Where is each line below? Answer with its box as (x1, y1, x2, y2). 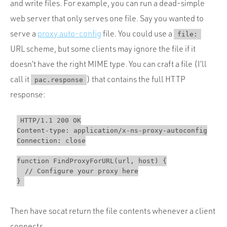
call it (10, 73, 31, 84)
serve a (10, 28, 37, 39)
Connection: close (16, 137, 86, 145)
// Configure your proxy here (16, 167, 138, 175)
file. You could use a (101, 28, 174, 39)
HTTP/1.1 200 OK (20, 117, 81, 125)
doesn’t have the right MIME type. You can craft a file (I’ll (10, 58, 207, 69)
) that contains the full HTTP (87, 73, 185, 84)
